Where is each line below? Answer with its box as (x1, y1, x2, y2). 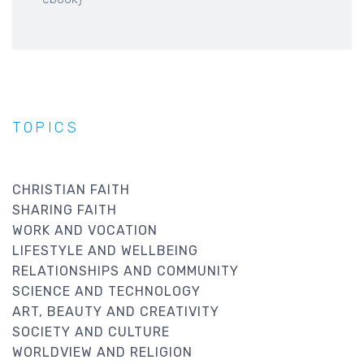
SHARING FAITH (12, 202, 117, 219)
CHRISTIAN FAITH (12, 182, 130, 198)
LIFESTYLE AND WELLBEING (12, 243, 198, 259)
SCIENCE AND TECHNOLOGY (12, 284, 201, 300)
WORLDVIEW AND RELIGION (12, 344, 193, 361)
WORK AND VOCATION (12, 223, 158, 239)
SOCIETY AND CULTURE (12, 324, 170, 340)
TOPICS (12, 119, 80, 137)
